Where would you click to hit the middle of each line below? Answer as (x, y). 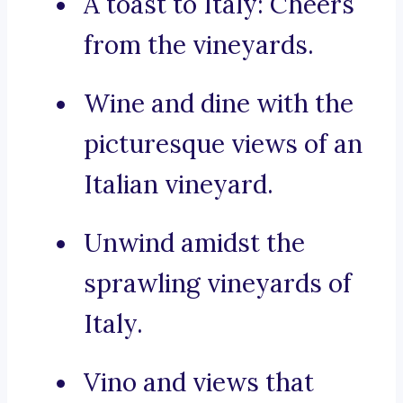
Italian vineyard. (179, 185)
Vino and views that (199, 383)
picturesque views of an (223, 144)
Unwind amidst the (194, 243)
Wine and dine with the (219, 104)
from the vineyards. (199, 45)
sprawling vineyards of (218, 284)
